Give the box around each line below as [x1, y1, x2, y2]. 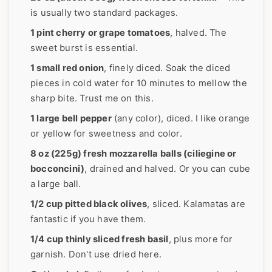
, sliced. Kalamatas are [147, 198, 246, 209]
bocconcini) [30, 163, 85, 174]
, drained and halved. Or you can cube [84, 163, 251, 174]
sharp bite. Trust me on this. [30, 92, 154, 104]
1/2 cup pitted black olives [30, 198, 148, 209]
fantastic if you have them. [30, 213, 146, 225]
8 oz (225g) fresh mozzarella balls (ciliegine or [30, 148, 237, 159]
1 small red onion [30, 62, 104, 73]
